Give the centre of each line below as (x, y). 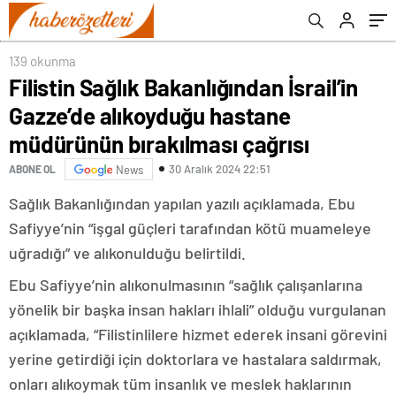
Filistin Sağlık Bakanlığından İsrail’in (184, 87)
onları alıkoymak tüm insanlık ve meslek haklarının (180, 383)
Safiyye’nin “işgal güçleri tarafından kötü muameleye (190, 228)
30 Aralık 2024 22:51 (220, 169)
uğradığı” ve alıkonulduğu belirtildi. (127, 252)
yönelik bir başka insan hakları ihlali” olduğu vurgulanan (198, 309)
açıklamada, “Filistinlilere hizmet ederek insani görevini (198, 334)
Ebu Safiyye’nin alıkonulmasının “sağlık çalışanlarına (186, 284)
